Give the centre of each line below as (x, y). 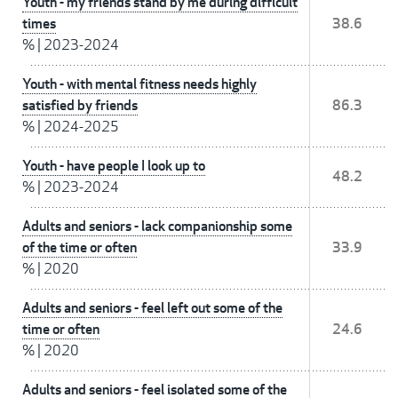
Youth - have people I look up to (114, 166)
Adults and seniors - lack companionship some (157, 227)
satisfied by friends (80, 106)
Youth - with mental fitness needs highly (139, 84)
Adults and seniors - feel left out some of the (152, 308)
